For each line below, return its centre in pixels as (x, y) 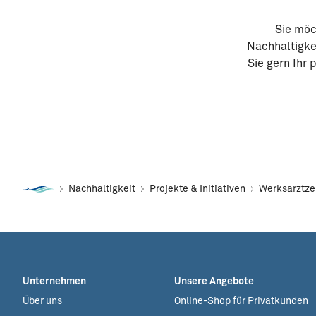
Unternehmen (54, 281)
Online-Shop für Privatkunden (241, 301)
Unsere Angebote (214, 281)
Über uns (42, 301)
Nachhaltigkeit (102, 189)
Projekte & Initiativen (197, 189)
